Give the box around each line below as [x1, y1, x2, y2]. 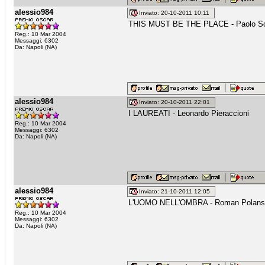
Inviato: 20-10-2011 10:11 [139, 9, 213, 17]
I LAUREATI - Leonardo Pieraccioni [128, 109, 249, 118]
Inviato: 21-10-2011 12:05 [139, 188, 214, 195]
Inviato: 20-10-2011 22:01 [139, 99, 214, 106]
